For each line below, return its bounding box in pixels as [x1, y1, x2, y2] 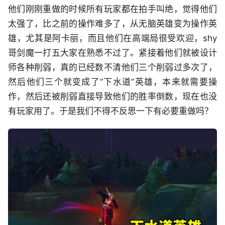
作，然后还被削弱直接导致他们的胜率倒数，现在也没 [8, 91, 217, 102]
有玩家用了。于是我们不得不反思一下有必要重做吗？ [8, 106, 213, 117]
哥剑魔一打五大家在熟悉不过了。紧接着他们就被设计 [8, 48, 217, 58]
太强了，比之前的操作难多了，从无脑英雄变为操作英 [8, 19, 217, 29]
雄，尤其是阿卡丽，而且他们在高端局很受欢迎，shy [8, 33, 217, 44]
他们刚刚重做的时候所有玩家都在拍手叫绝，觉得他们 [8, 4, 217, 15]
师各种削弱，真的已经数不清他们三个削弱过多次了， [8, 62, 217, 73]
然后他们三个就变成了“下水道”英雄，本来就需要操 [8, 77, 217, 87]
